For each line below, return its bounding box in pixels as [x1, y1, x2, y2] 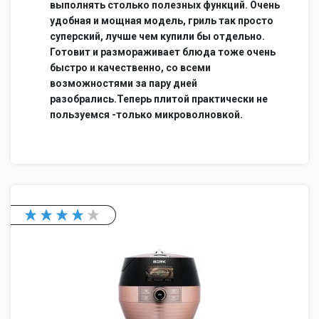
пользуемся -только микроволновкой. [50, 109, 243, 120]
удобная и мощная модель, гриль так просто [50, 15, 273, 26]
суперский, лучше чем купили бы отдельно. [50, 31, 265, 42]
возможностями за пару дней [50, 78, 197, 89]
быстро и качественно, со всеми [50, 62, 211, 73]
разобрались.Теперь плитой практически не [50, 93, 268, 105]
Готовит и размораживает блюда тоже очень [50, 46, 276, 58]
